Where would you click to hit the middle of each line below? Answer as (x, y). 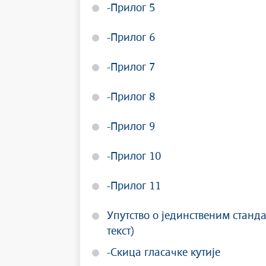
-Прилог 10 (134, 157)
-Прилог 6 (131, 38)
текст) (121, 232)
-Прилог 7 (131, 68)
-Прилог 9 (131, 127)
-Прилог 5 (131, 8)
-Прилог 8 (131, 97)
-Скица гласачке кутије (164, 253)
